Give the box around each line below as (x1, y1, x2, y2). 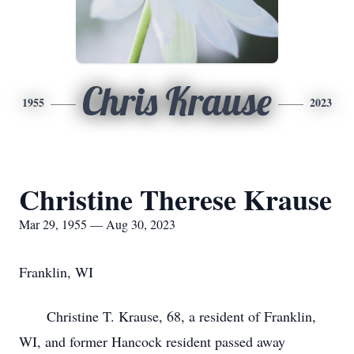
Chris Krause (82, 77, 272, 125)
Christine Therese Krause (19, 179, 332, 220)
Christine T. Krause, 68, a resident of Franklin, (19, 307, 316, 326)
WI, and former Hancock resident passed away (19, 332, 285, 351)
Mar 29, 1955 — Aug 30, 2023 (19, 216, 175, 232)
